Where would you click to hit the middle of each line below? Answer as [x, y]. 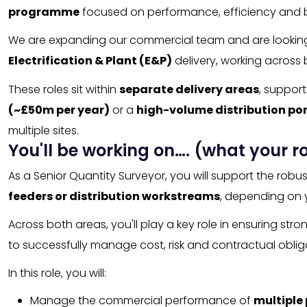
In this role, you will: [57, 273]
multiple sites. [44, 130]
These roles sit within [64, 89]
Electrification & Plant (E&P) [90, 61]
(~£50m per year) [59, 110]
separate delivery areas [189, 89]
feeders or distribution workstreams [114, 196]
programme [44, 12]
